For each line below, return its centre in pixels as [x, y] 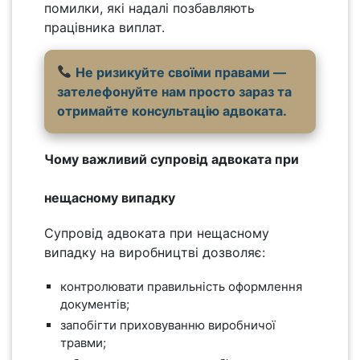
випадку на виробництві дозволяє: [155, 252]
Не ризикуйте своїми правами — [181, 72]
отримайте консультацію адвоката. [172, 110]
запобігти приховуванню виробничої [168, 325]
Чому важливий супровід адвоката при [172, 159]
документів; [95, 304]
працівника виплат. [104, 27]
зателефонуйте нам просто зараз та [174, 91]
